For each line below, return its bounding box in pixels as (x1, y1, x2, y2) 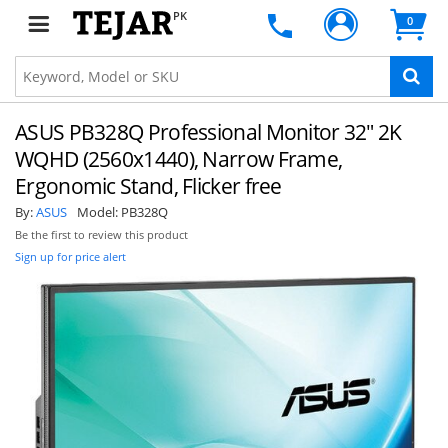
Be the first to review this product (15, 228, 188, 242)
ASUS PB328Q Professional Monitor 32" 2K (15, 118, 402, 146)
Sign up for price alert (15, 249, 126, 264)
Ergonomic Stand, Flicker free (15, 172, 282, 200)
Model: (77, 203, 121, 221)
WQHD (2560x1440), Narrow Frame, (15, 145, 343, 173)
